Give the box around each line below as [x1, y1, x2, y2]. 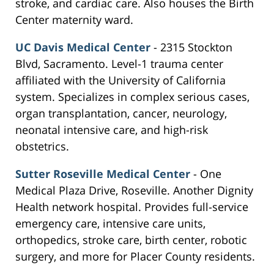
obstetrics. [15, 139, 69, 154]
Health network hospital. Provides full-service [15, 199, 248, 215]
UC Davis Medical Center [15, 40, 150, 55]
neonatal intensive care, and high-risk [15, 122, 208, 138]
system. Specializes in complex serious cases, [15, 89, 250, 105]
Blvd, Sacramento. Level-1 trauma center [15, 56, 223, 72]
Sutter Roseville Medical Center [15, 166, 190, 182]
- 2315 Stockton [150, 40, 232, 55]
